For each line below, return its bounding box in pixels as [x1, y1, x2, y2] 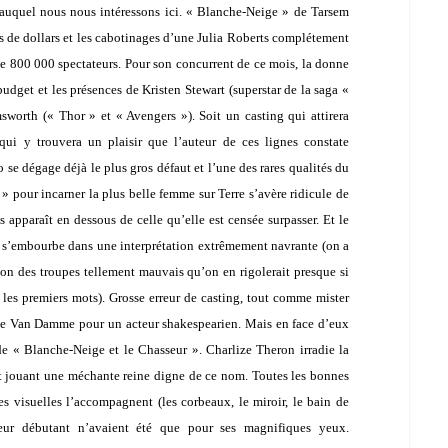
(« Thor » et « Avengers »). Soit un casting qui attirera [38, 107, 349, 123]
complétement [268, 29, 349, 45]
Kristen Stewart [142, 81, 225, 97]
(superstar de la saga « [225, 81, 349, 97]
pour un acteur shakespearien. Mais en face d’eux [75, 315, 349, 331]
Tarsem [310, 3, 349, 19]
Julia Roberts [197, 29, 269, 45]
